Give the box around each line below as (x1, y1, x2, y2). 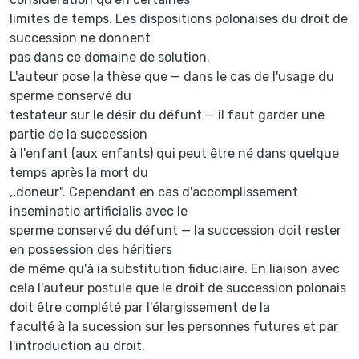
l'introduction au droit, (10, 337, 145, 353)
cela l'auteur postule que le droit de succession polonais (10, 280, 346, 296)
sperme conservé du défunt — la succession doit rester (10, 222, 341, 238)
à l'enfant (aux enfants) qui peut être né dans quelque (10, 145, 339, 161)
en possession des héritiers (10, 241, 172, 257)
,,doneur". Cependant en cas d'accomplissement (10, 184, 298, 200)
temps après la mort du (10, 164, 148, 180)
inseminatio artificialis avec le (10, 203, 188, 219)
